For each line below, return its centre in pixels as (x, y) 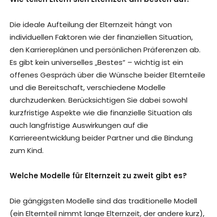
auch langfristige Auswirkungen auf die (79, 125)
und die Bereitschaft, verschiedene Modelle (88, 88)
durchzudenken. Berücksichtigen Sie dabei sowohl (99, 100)
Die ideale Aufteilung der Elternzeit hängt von (91, 25)
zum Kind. (27, 151)
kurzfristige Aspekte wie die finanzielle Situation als (101, 113)
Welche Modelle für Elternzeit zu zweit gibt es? (98, 176)
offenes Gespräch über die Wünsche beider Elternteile (108, 75)
